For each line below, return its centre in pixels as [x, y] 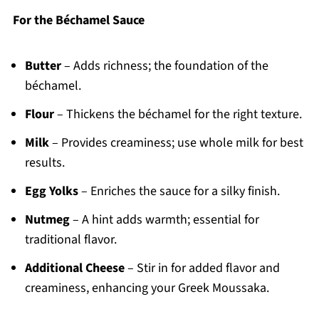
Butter [43, 66]
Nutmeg [47, 220]
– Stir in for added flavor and [202, 268]
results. [45, 163]
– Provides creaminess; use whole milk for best [176, 143]
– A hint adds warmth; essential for [164, 220]
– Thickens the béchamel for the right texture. [178, 115]
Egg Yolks [51, 192]
